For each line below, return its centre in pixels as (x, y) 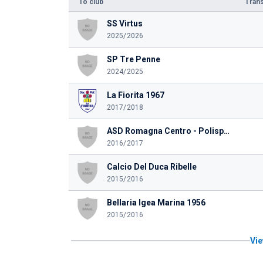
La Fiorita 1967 (135, 95)
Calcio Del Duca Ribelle (151, 167)
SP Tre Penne (133, 59)
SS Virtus (124, 23)
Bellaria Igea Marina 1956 (156, 203)
